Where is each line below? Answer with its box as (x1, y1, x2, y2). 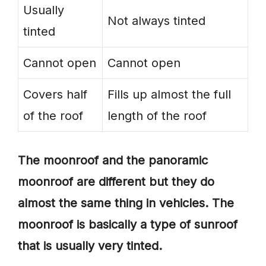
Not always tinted (107, 14, 205, 28)
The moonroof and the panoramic (18, 153, 208, 168)
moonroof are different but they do (18, 175, 214, 189)
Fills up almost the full (107, 87, 231, 102)
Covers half (23, 87, 87, 102)
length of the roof (107, 109, 207, 123)
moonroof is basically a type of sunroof (18, 217, 237, 232)
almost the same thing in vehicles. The (18, 196, 234, 211)
